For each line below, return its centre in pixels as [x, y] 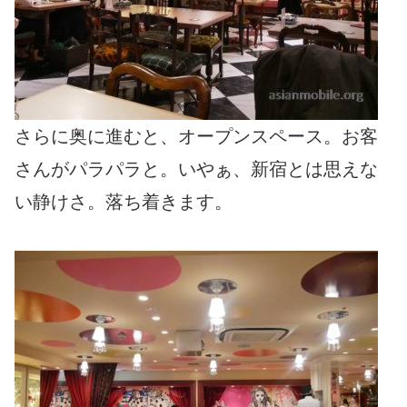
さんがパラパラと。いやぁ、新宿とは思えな [196, 169]
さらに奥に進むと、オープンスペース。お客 [196, 136]
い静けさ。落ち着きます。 [124, 201]
